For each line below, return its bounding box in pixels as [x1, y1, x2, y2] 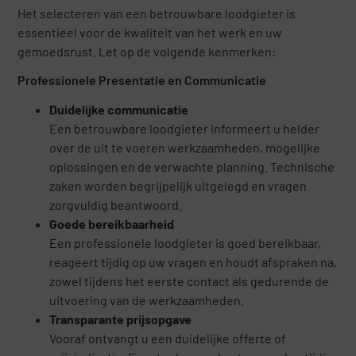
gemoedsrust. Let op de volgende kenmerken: [17, 43, 277, 59]
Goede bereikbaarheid [49, 216, 175, 232]
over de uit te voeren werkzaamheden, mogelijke [49, 140, 321, 156]
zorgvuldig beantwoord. [49, 197, 183, 213]
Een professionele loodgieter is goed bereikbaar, [49, 235, 322, 251]
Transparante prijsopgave [49, 311, 192, 327]
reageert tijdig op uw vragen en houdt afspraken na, [49, 254, 338, 270]
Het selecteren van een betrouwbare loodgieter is [17, 5, 296, 21]
